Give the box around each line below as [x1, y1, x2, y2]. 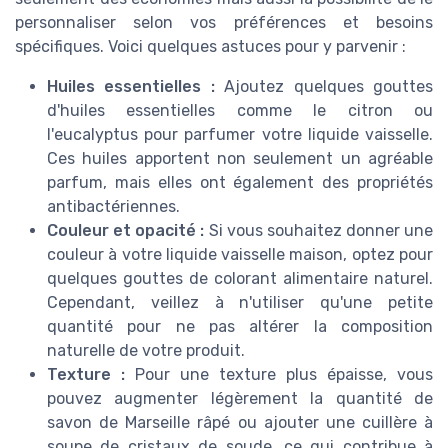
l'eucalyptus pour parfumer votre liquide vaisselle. [47, 125, 433, 145]
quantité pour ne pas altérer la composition [47, 317, 433, 337]
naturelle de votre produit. [47, 341, 245, 361]
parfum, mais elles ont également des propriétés [47, 173, 433, 193]
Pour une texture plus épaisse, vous [125, 365, 433, 385]
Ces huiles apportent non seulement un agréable [47, 149, 433, 169]
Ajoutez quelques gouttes [214, 77, 434, 97]
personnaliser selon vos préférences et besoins [15, 13, 433, 33]
